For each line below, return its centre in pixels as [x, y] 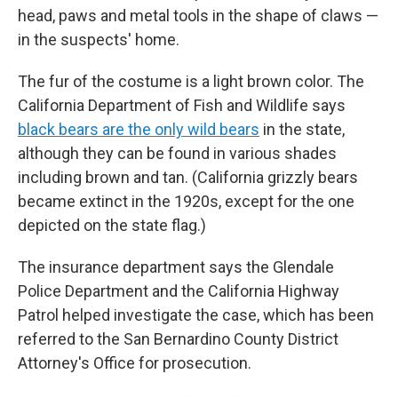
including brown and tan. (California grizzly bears [188, 177]
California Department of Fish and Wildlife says [182, 105]
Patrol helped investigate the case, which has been [196, 315]
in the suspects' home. [99, 40]
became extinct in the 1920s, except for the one [186, 201]
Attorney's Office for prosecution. [135, 363]
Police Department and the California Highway [179, 291]
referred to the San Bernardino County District [178, 339]
